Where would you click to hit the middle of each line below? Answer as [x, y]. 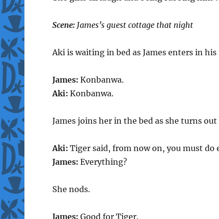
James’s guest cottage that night [134, 25]
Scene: [63, 25]
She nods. [71, 189]
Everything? [102, 162]
